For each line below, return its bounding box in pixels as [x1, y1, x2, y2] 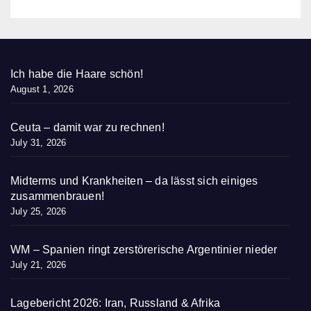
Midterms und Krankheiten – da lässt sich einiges [10, 175, 258, 187]
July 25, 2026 [10, 206, 67, 217]
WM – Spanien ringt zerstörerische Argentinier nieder [10, 244, 278, 256]
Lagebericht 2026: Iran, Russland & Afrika [10, 297, 221, 310]
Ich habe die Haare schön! [10, 68, 143, 81]
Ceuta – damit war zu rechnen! [10, 121, 165, 134]
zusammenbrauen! [10, 190, 104, 203]
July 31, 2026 [10, 137, 67, 149]
